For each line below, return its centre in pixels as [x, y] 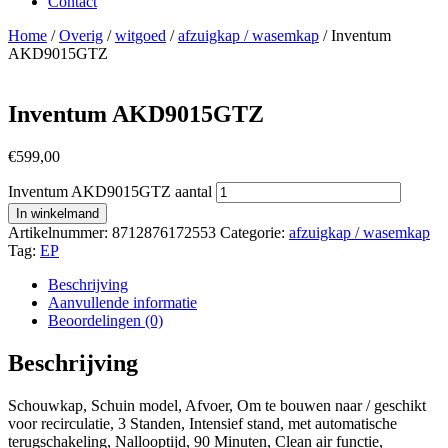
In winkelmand [57, 213]
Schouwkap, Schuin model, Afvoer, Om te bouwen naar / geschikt [217, 405]
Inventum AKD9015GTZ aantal [110, 191]
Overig [81, 35]
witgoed [140, 35]
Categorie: [252, 232]
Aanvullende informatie [122, 302]
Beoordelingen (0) [105, 320]
